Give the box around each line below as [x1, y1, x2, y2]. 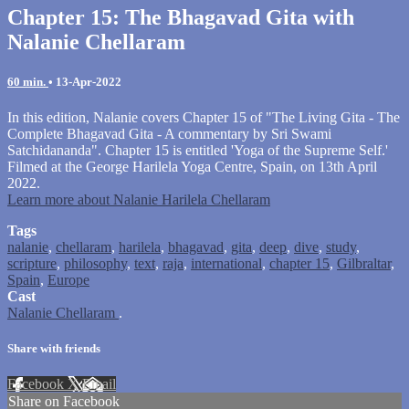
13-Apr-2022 [56, 74, 121, 89]
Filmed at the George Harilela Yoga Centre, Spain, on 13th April [7, 158, 377, 174]
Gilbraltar [337, 255, 391, 271]
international [191, 255, 262, 271]
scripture [7, 255, 57, 271]
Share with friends [7, 341, 100, 356]
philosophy [64, 255, 127, 271]
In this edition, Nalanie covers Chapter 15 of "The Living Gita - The [7, 109, 400, 125]
